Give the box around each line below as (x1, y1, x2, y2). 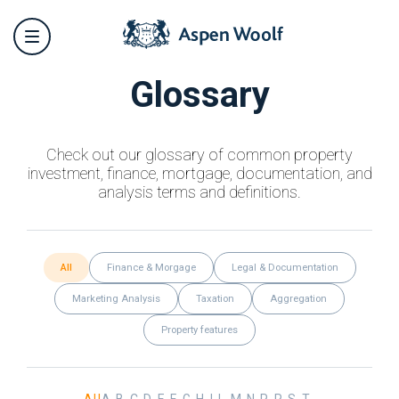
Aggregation (270, 293, 327, 305)
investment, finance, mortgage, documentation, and (27, 164, 372, 183)
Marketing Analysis (72, 293, 160, 305)
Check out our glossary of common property (46, 145, 353, 164)
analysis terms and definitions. (98, 183, 301, 201)
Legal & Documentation (231, 262, 338, 273)
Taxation (196, 293, 234, 305)
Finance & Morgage (106, 262, 196, 273)
